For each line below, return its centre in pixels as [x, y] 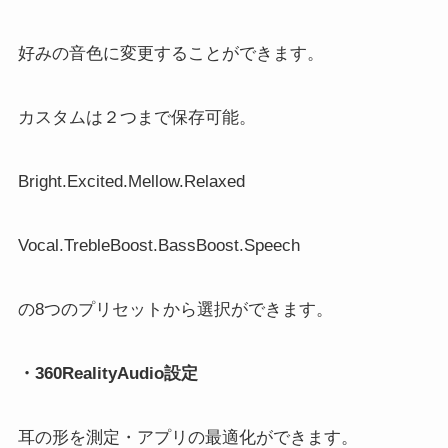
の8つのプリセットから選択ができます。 [175, 310]
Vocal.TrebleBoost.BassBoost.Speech [158, 246]
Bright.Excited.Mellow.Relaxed [131, 182]
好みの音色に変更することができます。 [170, 54]
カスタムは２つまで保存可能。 [136, 118]
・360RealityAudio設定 [107, 374]
